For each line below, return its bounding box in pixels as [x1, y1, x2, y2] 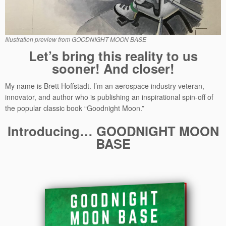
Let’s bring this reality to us [28, 46, 198, 66]
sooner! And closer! [51, 59, 175, 78]
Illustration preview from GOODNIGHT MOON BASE [5, 35, 146, 44]
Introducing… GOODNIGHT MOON [7, 122, 219, 141]
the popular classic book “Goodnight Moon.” [5, 103, 146, 114]
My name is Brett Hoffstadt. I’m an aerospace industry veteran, [5, 81, 204, 91]
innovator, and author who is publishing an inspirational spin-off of [5, 92, 213, 102]
